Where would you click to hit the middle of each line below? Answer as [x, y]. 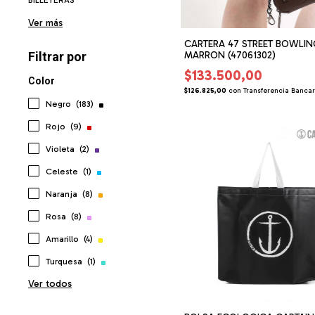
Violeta [61, 149]
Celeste [63, 171]
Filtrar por [57, 56]
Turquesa [65, 261]
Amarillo [63, 239]
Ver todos [50, 283]
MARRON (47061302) [230, 55]
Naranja [63, 194]
